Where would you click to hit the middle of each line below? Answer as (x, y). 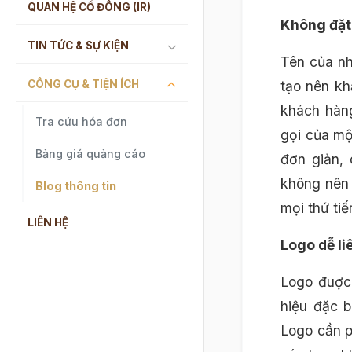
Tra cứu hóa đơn (81, 121)
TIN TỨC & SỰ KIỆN (78, 45)
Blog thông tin (76, 185)
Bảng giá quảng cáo (90, 153)
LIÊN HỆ (48, 222)
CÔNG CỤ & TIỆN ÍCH (83, 84)
